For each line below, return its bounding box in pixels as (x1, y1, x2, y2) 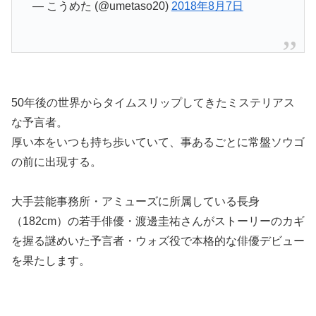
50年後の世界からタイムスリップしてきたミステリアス (11, 96, 295, 109)
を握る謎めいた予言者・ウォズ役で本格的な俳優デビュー (11, 235, 305, 248)
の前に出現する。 (11, 155, 102, 168)
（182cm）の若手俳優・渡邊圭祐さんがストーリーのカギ (11, 215, 305, 228)
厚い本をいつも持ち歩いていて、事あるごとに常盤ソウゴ (11, 135, 305, 148)
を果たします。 (11, 255, 90, 267)
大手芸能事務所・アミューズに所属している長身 (11, 195, 260, 208)
